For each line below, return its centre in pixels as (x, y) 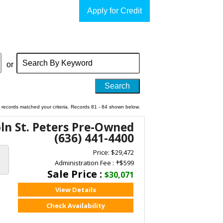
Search (24, 51)
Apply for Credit (114, 10)
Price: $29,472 (114, 153)
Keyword (27, 69)
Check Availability (75, 206)
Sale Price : (76, 174)
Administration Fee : (85, 163)
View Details (75, 190)
